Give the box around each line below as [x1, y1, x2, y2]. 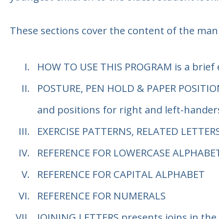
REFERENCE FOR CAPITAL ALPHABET [37, 167, 205, 181]
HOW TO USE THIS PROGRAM [37, 60, 172, 74]
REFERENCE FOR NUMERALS [37, 189, 166, 203]
